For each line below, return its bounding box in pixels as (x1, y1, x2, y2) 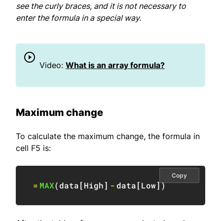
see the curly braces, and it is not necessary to (16, 1, 186, 11)
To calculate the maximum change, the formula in (16, 131, 200, 142)
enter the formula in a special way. (16, 13, 141, 23)
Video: (39, 60, 66, 71)
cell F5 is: (16, 143, 51, 153)
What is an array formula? (66, 60, 165, 71)
